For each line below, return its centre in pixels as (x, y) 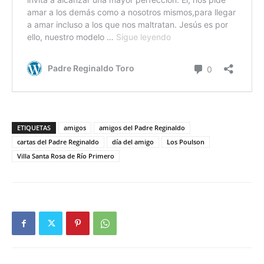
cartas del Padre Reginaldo (58, 142)
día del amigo (133, 142)
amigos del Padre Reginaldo (142, 128)
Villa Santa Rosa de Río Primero (66, 156)
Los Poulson (186, 142)
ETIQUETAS (34, 128)
